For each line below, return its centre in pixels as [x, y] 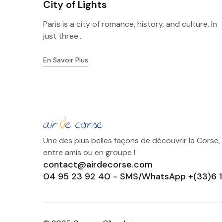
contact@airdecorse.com [98, 164]
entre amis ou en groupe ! [89, 152]
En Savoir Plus [66, 60]
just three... [63, 36]
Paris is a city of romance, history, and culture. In [130, 24]
